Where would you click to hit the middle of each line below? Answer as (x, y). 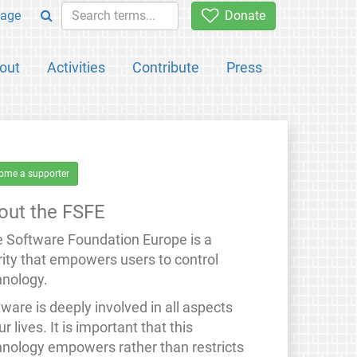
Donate (242, 16)
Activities (76, 67)
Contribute (166, 67)
